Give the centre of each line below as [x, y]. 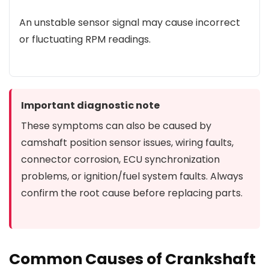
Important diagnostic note [90, 105]
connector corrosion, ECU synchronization [120, 159]
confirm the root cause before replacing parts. [132, 193]
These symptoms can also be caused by [116, 126]
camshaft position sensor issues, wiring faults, [127, 143]
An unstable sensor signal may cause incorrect [130, 23]
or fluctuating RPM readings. [85, 39]
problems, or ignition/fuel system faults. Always [132, 176]
